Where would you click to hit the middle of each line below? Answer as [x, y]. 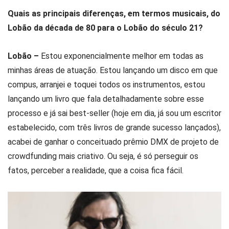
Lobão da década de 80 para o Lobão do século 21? [105, 28]
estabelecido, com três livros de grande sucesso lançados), [114, 128]
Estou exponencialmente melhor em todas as [121, 56]
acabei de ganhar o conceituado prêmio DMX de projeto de [113, 142]
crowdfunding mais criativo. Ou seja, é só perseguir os [103, 156]
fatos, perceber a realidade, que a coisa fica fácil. [96, 171]
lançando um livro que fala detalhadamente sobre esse [106, 99]
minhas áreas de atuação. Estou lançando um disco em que [113, 71]
